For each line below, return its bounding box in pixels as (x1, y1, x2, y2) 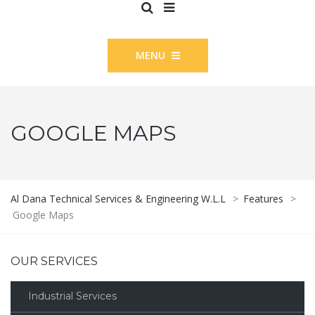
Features (243, 191, 283, 205)
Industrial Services (28, 289, 117, 302)
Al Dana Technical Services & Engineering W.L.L (11, 191, 226, 205)
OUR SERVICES (11, 254, 98, 268)
